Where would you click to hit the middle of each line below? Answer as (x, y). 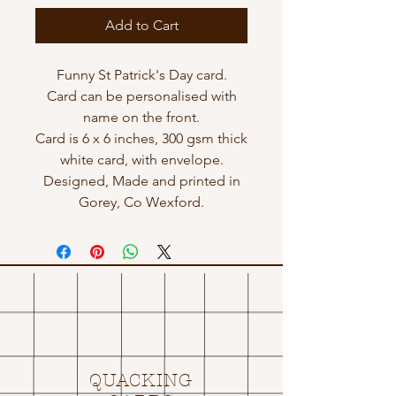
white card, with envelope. (141, 160)
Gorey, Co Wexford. (141, 202)
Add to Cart (141, 25)
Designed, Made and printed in (141, 181)
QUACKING (141, 381)
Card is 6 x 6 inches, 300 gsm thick (141, 138)
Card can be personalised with (141, 96)
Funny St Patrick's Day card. (141, 75)
